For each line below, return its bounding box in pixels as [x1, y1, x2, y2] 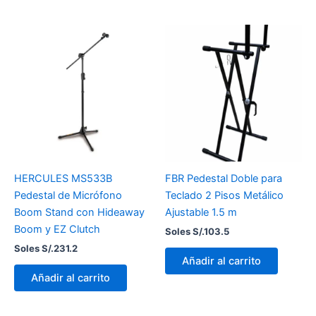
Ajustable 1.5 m [165, 205, 237, 219]
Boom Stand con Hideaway [14, 205, 145, 219]
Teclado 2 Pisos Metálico [165, 188, 284, 202]
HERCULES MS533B [14, 171, 112, 185]
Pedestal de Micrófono [14, 188, 122, 202]
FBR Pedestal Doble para [165, 171, 282, 185]
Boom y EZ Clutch [14, 222, 100, 236]
